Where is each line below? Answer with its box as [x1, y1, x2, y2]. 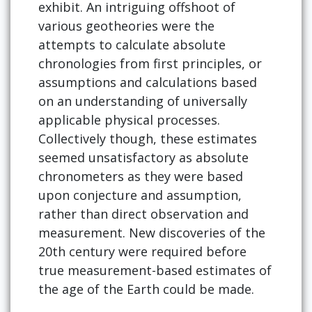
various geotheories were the [38, 17, 214, 35]
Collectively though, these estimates [38, 130, 257, 148]
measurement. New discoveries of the [38, 224, 265, 242]
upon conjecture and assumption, [38, 187, 242, 204]
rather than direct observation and [38, 205, 249, 223]
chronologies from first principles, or [38, 55, 262, 72]
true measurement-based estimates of [38, 262, 272, 279]
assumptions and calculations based [38, 74, 257, 91]
